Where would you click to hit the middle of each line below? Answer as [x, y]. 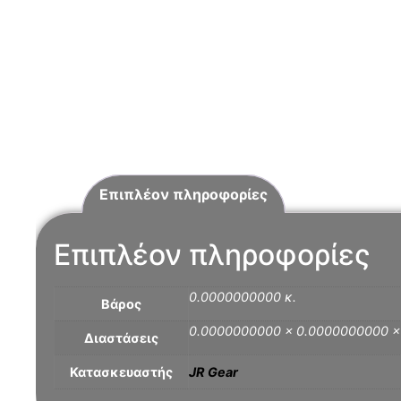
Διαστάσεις [121, 338]
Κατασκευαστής [121, 372]
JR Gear [213, 372]
